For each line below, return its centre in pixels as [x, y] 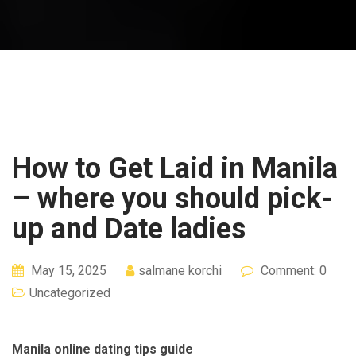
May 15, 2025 [67, 270]
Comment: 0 [292, 270]
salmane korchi [180, 270]
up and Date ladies [129, 228]
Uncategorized [70, 292]
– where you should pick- [172, 198]
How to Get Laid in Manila [175, 168]
